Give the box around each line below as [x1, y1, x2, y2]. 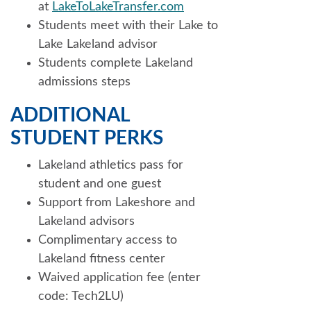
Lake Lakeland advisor [38, 37, 158, 51]
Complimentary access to [38, 233, 177, 246]
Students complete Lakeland [38, 56, 193, 69]
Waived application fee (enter [38, 271, 201, 284]
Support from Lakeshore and [38, 196, 195, 209]
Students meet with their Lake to [38, 19, 218, 32]
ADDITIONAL [10, 105, 130, 125]
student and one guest [38, 177, 161, 190]
